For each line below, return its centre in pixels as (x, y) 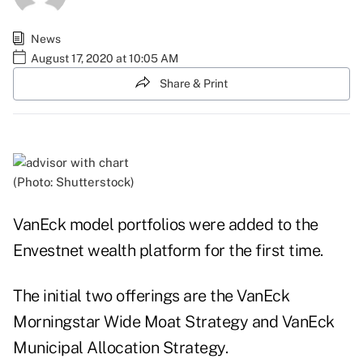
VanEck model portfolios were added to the (166, 225)
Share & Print (194, 83)
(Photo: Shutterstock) (74, 182)
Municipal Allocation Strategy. (120, 348)
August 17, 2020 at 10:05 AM (105, 58)
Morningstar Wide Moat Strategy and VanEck (174, 322)
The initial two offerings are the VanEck (151, 296)
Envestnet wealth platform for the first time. (168, 251)
